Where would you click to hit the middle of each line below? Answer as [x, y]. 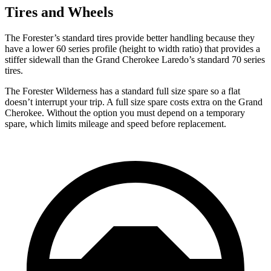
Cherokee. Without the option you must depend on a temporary [125, 113]
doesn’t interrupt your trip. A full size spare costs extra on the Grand [134, 102]
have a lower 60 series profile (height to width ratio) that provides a [132, 48]
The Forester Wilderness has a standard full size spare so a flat [122, 91]
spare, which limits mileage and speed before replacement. [116, 123]
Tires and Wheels [59, 12]
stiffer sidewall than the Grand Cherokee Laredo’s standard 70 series [135, 59]
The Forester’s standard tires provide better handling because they [130, 38]
